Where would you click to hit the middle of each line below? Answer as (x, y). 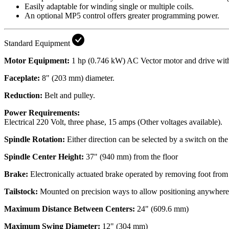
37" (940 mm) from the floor (131, 156)
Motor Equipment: (37, 60)
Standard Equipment (38, 43)
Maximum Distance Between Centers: (70, 209)
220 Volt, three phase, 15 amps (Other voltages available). (129, 122)
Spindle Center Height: (44, 156)
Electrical (20, 122)
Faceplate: (22, 78)
